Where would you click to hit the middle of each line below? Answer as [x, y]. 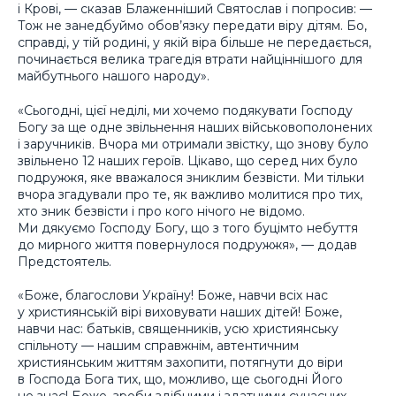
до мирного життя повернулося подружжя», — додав [187, 244]
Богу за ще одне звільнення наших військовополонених [195, 127]
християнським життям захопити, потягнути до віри [180, 363]
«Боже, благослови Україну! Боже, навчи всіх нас [173, 296]
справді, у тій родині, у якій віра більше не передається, [194, 43]
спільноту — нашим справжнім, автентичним [158, 346]
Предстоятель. [65, 261]
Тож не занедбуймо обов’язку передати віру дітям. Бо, [192, 26]
